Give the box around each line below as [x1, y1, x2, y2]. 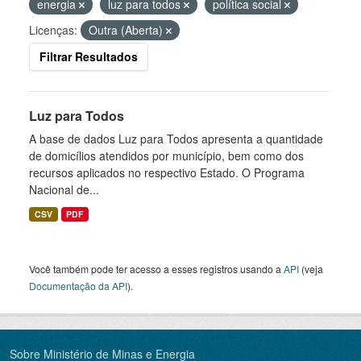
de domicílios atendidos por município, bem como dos [29, 147, 304, 164]
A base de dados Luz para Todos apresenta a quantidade [29, 131, 323, 147]
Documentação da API [29, 279, 127, 293]
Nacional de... [29, 181, 99, 197]
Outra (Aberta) [89, 22, 166, 38]
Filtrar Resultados [39, 48, 138, 64]
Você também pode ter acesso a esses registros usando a [29, 262, 284, 276]
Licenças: [29, 22, 77, 38]
